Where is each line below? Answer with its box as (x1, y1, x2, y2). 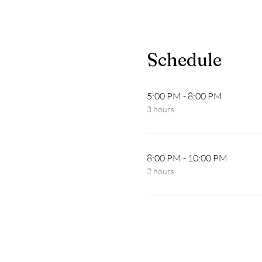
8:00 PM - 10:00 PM (146, 152, 227, 164)
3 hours (146, 104, 174, 115)
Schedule (146, 49, 222, 71)
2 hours (146, 166, 174, 177)
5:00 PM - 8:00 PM (146, 90, 222, 102)
